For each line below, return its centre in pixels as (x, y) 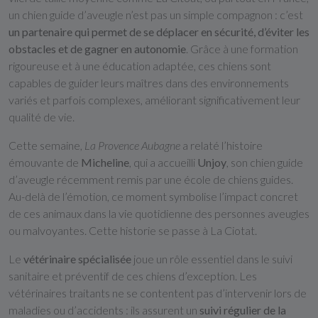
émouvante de (45, 162)
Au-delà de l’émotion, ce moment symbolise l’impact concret (153, 196)
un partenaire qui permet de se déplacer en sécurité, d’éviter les (159, 32)
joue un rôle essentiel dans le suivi (212, 259)
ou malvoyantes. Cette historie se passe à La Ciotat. (133, 230)
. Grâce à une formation (242, 49)
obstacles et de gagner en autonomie (97, 49)
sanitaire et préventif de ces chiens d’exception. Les (133, 276)
